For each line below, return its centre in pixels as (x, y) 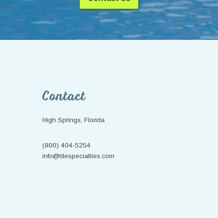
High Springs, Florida (74, 120)
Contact (64, 97)
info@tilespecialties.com (79, 156)
